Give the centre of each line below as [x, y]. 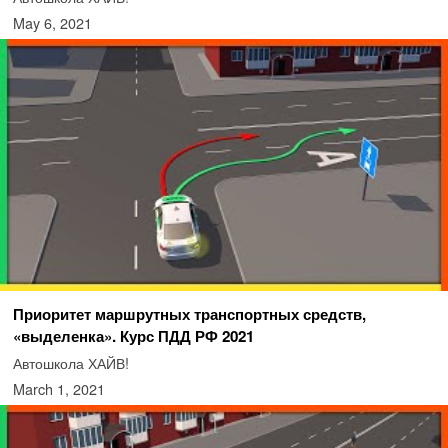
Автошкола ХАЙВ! [70, 362]
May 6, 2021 [52, 22]
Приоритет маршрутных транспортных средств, [189, 313]
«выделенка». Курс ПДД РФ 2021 [133, 335]
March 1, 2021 [58, 388]
